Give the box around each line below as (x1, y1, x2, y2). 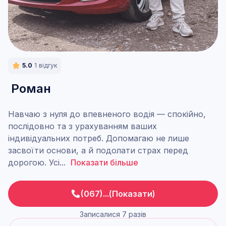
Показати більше (71, 157, 138, 167)
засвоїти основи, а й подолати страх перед (8, 145, 188, 155)
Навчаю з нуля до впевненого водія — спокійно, (8, 109, 206, 119)
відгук (39, 62, 57, 69)
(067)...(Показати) (81, 189, 155, 199)
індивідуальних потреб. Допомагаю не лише (8, 133, 189, 143)
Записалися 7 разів (80, 210, 146, 218)
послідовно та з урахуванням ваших (8, 121, 157, 131)
